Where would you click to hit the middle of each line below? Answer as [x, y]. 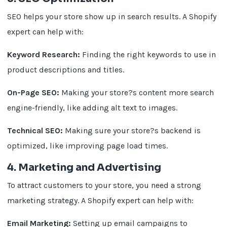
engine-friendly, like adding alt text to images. [92, 108]
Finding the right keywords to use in [148, 54]
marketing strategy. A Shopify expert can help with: [101, 200]
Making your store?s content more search [137, 92]
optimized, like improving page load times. [88, 146]
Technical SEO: [35, 130]
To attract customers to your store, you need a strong [104, 185]
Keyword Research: [44, 54]
